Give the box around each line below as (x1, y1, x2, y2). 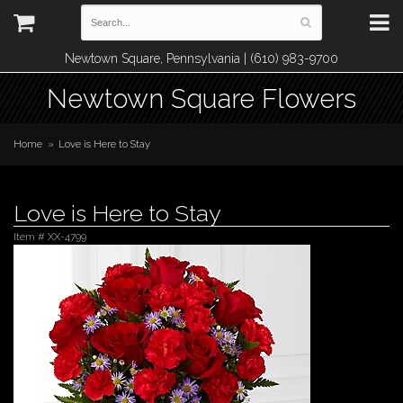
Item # (13, 230, 48, 243)
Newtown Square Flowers (47, 83, 356, 114)
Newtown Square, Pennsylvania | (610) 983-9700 (65, 51, 338, 66)
